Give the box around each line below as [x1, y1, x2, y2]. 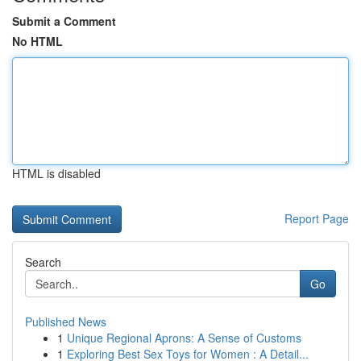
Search [25, 254, 61, 270]
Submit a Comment [12, 13, 116, 29]
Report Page [284, 210, 349, 226]
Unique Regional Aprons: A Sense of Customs [67, 330, 301, 346]
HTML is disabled [12, 165, 101, 181]
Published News [25, 313, 106, 330]
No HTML [12, 33, 63, 49]
